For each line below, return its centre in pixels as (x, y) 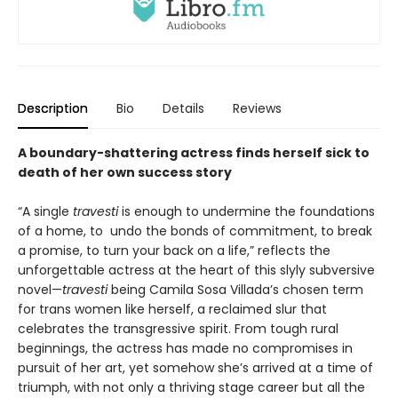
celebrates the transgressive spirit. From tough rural (178, 329)
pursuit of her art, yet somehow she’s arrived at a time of (195, 368)
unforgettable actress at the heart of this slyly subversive (196, 271)
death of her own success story (125, 173)
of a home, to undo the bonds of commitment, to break (195, 231)
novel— (40, 290)
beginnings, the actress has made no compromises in (185, 349)
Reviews (257, 109)
